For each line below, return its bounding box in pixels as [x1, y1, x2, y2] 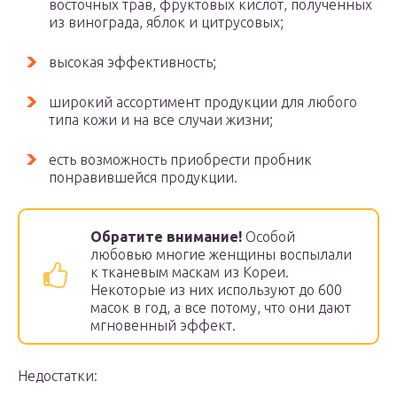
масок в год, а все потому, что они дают [90, 300, 351, 315]
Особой [242, 229, 295, 245]
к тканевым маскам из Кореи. [90, 264, 289, 280]
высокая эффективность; [49, 54, 216, 70]
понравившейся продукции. [49, 169, 237, 185]
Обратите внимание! [90, 229, 242, 245]
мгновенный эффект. [90, 317, 236, 333]
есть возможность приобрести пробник [49, 152, 312, 167]
